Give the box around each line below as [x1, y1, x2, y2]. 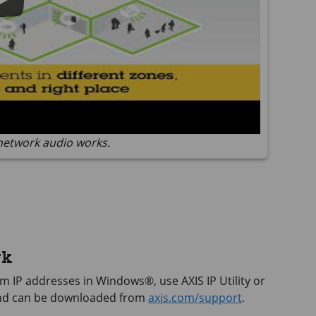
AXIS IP [181, 273, 217, 288]
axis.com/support [148, 290, 242, 305]
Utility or [217, 273, 265, 288]
